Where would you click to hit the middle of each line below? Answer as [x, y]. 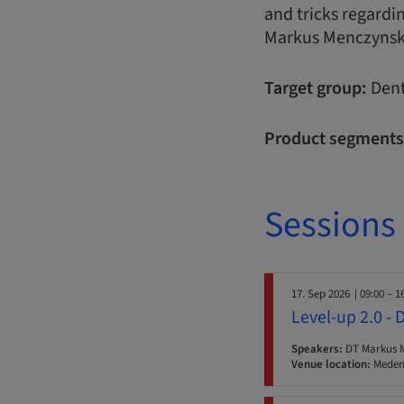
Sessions [330, 225]
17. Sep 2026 [321, 294]
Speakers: [317, 349]
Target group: [316, 89]
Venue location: [331, 365]
